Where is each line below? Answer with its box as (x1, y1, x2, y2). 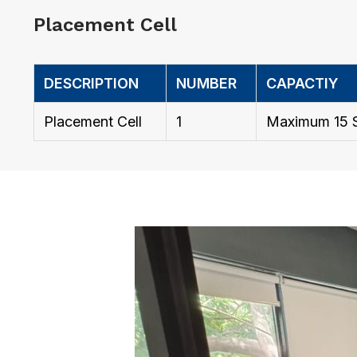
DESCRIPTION (44, 74, 139, 92)
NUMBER (176, 74, 237, 92)
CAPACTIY (266, 74, 339, 92)
